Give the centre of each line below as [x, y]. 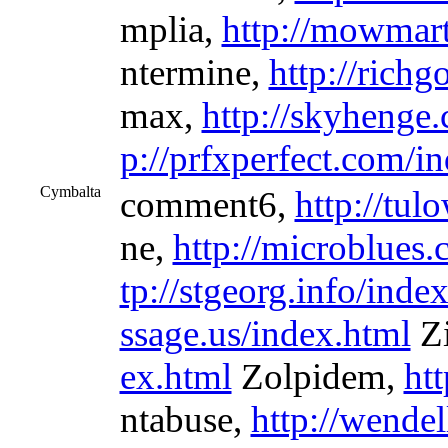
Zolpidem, [317, 376]
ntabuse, [185, 419]
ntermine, [194, 72]
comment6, [207, 204]
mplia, [170, 29]
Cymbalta [70, 191]
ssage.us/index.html [265, 333]
